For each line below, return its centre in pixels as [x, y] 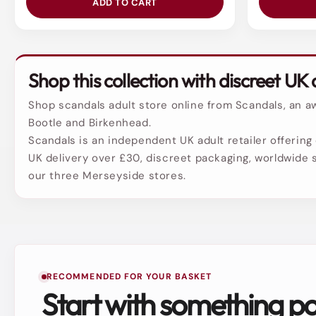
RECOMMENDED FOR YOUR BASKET [129, 277]
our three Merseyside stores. [107, 176]
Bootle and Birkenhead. [90, 123]
